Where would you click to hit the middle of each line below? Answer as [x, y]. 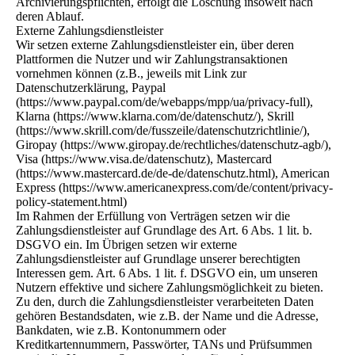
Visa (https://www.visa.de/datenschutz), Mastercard [144, 159]
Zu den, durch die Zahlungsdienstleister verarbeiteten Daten [165, 302]
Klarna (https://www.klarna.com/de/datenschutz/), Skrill [155, 116]
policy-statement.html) [71, 202]
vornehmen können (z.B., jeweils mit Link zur [131, 73]
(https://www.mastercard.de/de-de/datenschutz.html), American [173, 173]
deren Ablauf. [50, 16]
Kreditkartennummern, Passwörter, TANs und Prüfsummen [164, 344]
